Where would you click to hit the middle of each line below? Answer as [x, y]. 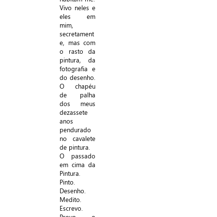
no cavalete [77, 138]
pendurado [75, 130]
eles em [77, 16]
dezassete [74, 112]
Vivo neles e [77, 8]
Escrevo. [71, 208]
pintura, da [77, 60]
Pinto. [67, 182]
